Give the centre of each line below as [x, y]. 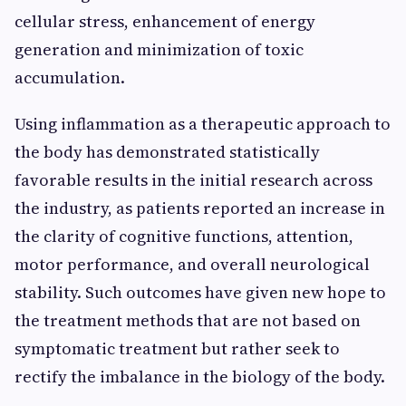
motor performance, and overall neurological [192, 264]
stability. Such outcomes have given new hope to [200, 292]
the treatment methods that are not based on [188, 320]
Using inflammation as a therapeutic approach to [203, 124]
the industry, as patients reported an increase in [200, 208]
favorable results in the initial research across [193, 180]
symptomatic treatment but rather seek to [177, 348]
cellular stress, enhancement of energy [165, 21]
